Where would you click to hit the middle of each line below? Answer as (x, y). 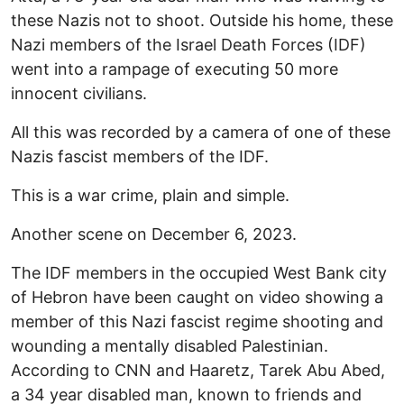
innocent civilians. (79, 94)
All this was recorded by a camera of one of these (201, 133)
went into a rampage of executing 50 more (174, 69)
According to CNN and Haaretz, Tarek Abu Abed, (198, 371)
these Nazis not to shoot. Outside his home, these (202, 21)
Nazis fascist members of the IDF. (140, 157)
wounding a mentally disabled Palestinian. (172, 346)
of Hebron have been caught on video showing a (197, 298)
